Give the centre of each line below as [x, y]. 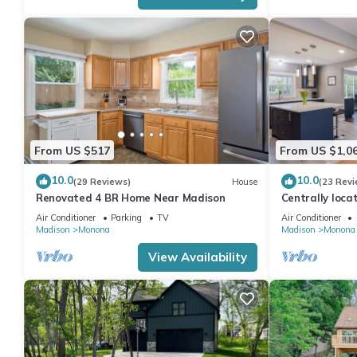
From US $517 [72, 150]
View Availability [197, 257]
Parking [126, 218]
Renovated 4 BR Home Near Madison [131, 198]
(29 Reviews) [102, 181]
